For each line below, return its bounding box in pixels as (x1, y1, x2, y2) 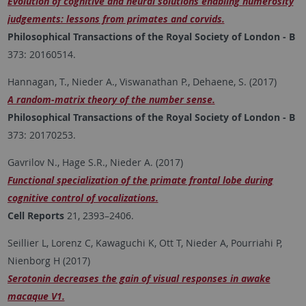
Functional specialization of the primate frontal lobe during (7, 173, 273, 187)
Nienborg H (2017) (7, 254, 90, 268)
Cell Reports (7, 209, 64, 223)
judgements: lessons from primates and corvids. (7, 12, 225, 26)
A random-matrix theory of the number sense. (7, 93, 215, 107)
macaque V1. (7, 290, 65, 303)
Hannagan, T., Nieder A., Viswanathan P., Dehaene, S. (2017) (7, 75, 277, 89)
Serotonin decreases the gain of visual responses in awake (7, 272, 270, 286)
